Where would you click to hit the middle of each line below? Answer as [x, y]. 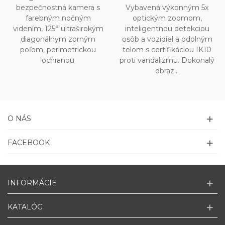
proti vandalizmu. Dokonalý [167, 61]
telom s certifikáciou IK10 [167, 50]
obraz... [167, 71]
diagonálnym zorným [58, 39]
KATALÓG [25, 207]
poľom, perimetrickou [58, 50]
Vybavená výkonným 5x [167, 8]
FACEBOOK [29, 143]
